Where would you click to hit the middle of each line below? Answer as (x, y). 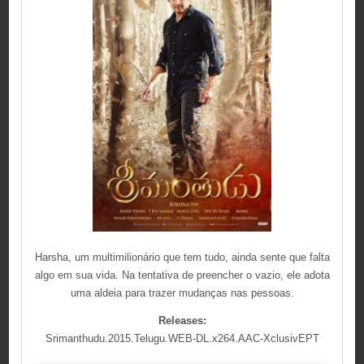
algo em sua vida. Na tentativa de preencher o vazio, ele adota (182, 275)
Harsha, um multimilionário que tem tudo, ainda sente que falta (182, 257)
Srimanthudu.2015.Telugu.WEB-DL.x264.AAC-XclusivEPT (182, 338)
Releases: (182, 320)
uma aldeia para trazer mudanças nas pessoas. (182, 292)
